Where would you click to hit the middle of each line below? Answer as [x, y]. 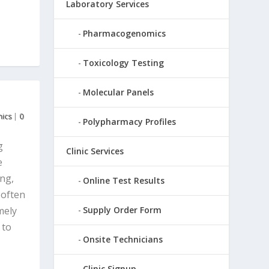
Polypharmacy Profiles [130, 122]
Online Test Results [124, 181]
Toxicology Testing [124, 63]
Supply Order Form [122, 210]
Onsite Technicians [123, 240]
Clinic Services [95, 151]
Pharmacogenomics [125, 34]
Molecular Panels [119, 92]
